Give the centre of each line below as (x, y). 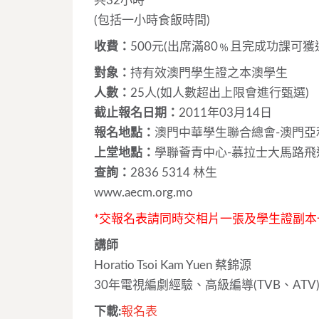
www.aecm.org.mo (143, 192)
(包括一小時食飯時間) (152, 20)
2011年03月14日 (225, 113)
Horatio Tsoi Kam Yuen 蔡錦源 (173, 265)
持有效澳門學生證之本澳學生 (209, 73)
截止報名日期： (136, 113)
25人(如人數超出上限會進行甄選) (220, 93)
